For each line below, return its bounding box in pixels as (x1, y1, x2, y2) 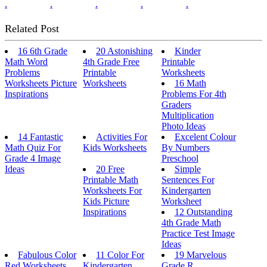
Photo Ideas (161, 120, 206, 131)
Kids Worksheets (83, 142, 147, 153)
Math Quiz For (5, 142, 61, 153)
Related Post (5, 22, 59, 35)
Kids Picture (83, 195, 130, 206)
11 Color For (96, 249, 145, 260)
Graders (161, 99, 191, 110)
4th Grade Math (161, 217, 221, 228)
